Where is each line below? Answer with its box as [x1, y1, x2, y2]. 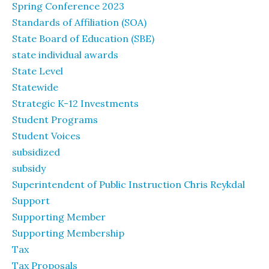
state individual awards [12, 49, 118, 61]
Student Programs [12, 113, 98, 125]
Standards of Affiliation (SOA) [12, 16, 147, 28]
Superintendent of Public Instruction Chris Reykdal [12, 178, 245, 190]
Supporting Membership [12, 227, 124, 239]
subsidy [12, 162, 46, 174]
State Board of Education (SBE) [12, 32, 154, 44]
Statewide [12, 81, 58, 93]
